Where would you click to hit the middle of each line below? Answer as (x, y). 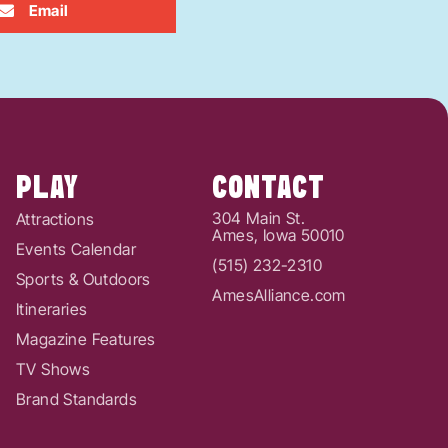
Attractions (55, 218)
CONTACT (269, 188)
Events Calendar (75, 248)
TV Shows (53, 368)
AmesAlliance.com (279, 294)
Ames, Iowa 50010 (278, 234)
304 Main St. (259, 217)
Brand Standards (76, 398)
